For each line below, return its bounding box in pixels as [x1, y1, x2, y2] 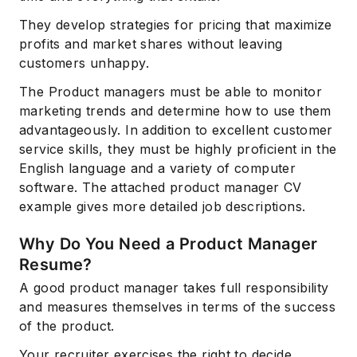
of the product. [19, 318, 115, 335]
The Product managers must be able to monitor [19, 84, 322, 100]
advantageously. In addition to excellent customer [19, 122, 333, 139]
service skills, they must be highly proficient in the [19, 141, 337, 158]
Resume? [19, 255, 92, 275]
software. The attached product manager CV [19, 179, 302, 196]
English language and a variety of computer [19, 160, 296, 177]
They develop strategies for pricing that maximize [19, 17, 332, 33]
